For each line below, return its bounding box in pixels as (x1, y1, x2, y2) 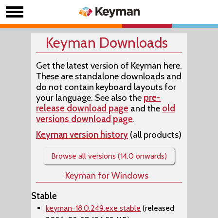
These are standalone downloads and (36, 71, 182, 82)
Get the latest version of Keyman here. (36, 60, 182, 71)
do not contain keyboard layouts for (36, 81, 176, 92)
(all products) (128, 129, 182, 140)
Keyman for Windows (65, 170, 148, 181)
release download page (36, 103, 128, 114)
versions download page (36, 113, 133, 125)
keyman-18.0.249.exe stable (46, 203, 141, 213)
